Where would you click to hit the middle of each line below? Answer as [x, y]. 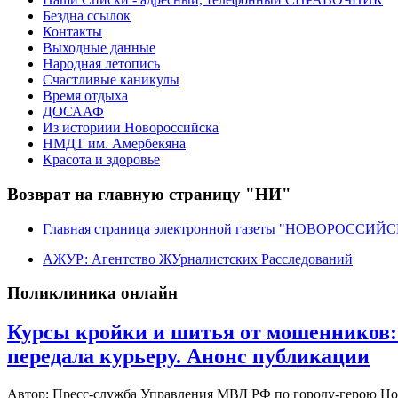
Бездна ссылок [87, 16]
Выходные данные [99, 48]
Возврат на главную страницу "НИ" [149, 194]
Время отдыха [85, 96]
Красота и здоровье [101, 160]
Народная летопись [101, 64]
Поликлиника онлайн [92, 293]
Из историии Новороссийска [131, 128]
